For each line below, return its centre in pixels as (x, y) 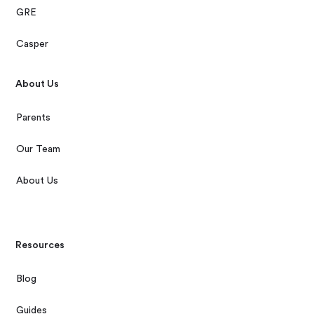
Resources (40, 246)
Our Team (39, 150)
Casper (33, 45)
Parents (34, 118)
